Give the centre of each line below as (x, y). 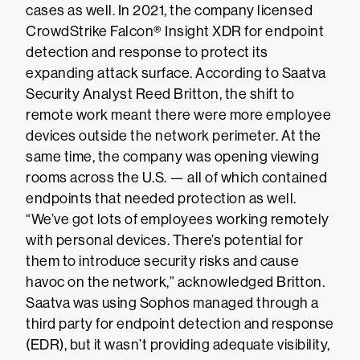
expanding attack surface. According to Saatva (176, 73)
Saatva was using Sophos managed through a (172, 303)
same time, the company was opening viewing (172, 157)
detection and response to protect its (147, 52)
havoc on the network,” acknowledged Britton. (175, 282)
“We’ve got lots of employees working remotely (178, 219)
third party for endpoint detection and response (180, 324)
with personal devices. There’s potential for (164, 240)
